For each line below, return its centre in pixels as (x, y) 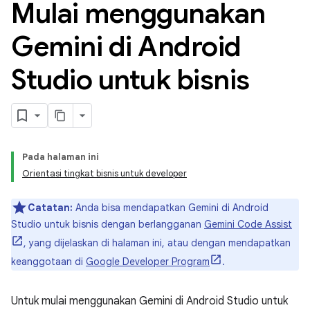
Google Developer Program (148, 262)
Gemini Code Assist (248, 224)
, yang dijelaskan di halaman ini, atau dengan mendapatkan (157, 243)
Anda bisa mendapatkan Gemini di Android (171, 208)
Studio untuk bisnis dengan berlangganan (108, 224)
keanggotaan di (48, 262)
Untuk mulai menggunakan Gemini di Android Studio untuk (149, 301)
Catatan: (50, 208)
